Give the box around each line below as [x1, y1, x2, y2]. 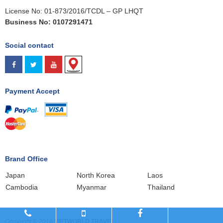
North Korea [77, 171, 115, 180]
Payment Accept [5, 87, 60, 96]
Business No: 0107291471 [5, 18, 95, 26]
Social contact [5, 41, 54, 50]
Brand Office [5, 155, 48, 163]
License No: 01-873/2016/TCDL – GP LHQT [5, 7, 143, 15]
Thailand [147, 183, 175, 192]
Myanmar [77, 183, 107, 192]
